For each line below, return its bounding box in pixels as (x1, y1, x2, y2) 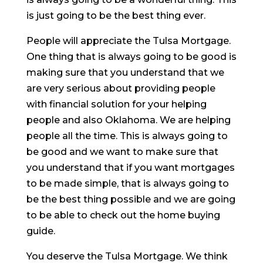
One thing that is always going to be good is (26, 50, 237, 62)
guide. (26, 225, 55, 237)
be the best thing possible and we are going (26, 193, 235, 205)
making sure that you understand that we (26, 66, 224, 78)
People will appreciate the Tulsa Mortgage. (26, 35, 231, 46)
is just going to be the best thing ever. (26, 9, 205, 21)
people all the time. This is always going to (26, 130, 228, 141)
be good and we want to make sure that (26, 146, 218, 157)
